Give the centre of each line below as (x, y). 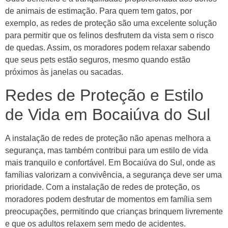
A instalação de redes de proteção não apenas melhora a (108, 138)
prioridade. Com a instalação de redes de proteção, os (103, 187)
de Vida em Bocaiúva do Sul (108, 115)
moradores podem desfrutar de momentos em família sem (108, 199)
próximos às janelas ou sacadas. (64, 72)
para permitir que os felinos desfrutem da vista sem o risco (109, 36)
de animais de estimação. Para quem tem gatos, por (98, 11)
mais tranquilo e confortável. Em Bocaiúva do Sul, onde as (110, 163)
